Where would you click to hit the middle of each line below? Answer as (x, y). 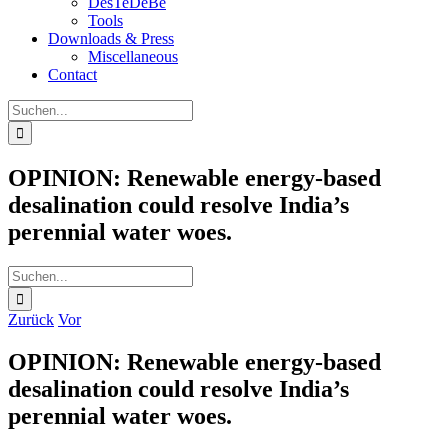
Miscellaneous (133, 56)
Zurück (31, 319)
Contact (72, 74)
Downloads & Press (111, 38)
